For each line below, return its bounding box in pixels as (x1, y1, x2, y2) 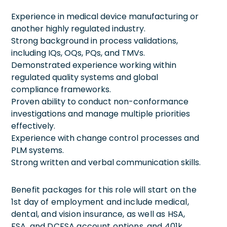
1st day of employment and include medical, (11, 196, 189, 208)
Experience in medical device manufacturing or (11, 10, 199, 22)
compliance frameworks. (11, 83, 111, 95)
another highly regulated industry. (11, 22, 145, 34)
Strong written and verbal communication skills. (11, 156, 201, 168)
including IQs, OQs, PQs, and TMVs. (11, 47, 145, 59)
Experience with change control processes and (11, 132, 199, 144)
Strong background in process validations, (11, 34, 178, 47)
